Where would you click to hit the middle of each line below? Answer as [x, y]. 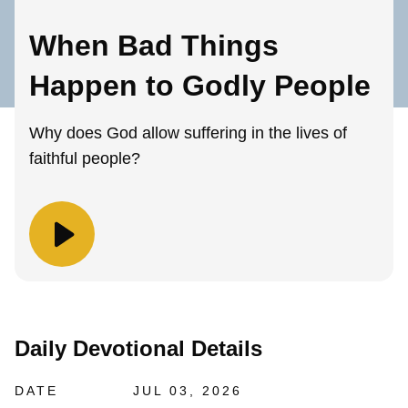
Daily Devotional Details [138, 349]
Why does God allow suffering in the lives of [188, 133]
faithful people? [85, 159]
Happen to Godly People [200, 86]
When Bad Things [154, 46]
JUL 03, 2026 [188, 391]
